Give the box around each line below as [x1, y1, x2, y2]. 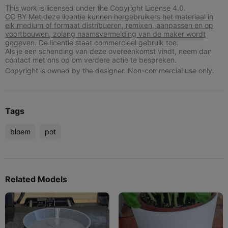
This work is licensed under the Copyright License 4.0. [5, 4, 186, 13]
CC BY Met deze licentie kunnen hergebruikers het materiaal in [5, 12, 213, 21]
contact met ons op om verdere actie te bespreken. [5, 55, 177, 65]
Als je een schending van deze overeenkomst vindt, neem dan [5, 47, 212, 56]
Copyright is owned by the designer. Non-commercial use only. [5, 66, 214, 75]
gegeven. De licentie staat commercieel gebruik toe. [5, 38, 179, 47]
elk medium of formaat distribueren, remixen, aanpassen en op [5, 21, 213, 30]
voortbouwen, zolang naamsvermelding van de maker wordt [5, 30, 206, 39]
